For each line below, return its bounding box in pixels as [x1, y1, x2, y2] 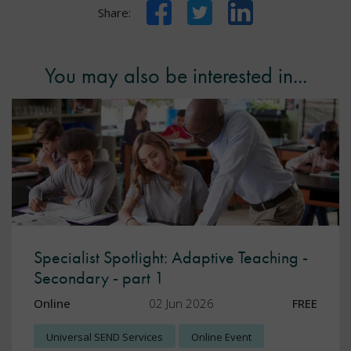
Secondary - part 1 [34, 266, 165, 290]
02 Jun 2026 [149, 295, 214, 312]
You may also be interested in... [44, 61, 307, 89]
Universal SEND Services [46, 330, 163, 345]
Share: [98, 4, 131, 20]
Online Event [191, 330, 251, 345]
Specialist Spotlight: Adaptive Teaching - [34, 246, 308, 270]
